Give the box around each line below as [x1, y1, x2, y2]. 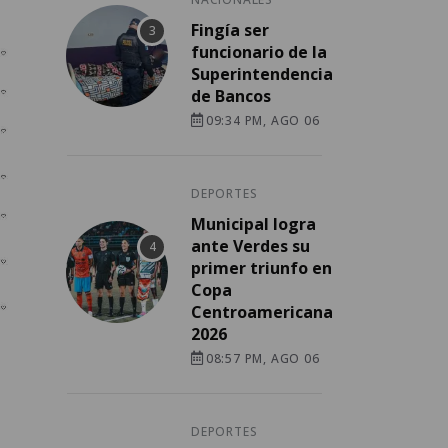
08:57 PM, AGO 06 [205, 350, 320, 368]
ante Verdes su [191, 235, 310, 258]
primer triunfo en [191, 257, 332, 280]
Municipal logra [191, 213, 316, 236]
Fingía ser [191, 19, 269, 42]
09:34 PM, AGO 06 [205, 112, 320, 130]
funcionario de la [191, 41, 327, 64]
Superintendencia [191, 63, 333, 86]
